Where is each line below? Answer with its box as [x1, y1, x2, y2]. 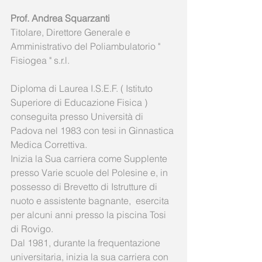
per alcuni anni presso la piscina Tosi [11, 209, 168, 220]
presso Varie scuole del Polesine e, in [11, 167, 170, 178]
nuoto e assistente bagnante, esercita [11, 195, 171, 206]
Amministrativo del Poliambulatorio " [11, 40, 163, 52]
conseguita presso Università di [11, 111, 146, 122]
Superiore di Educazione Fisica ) [11, 96, 150, 108]
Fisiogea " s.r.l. [11, 54, 72, 66]
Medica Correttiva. [11, 139, 89, 150]
